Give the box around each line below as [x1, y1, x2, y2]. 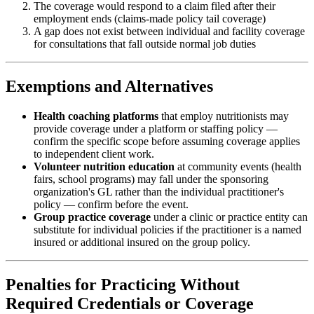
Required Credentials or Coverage [6, 294, 254, 313]
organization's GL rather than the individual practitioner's [34, 186, 284, 198]
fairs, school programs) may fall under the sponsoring [34, 173, 268, 186]
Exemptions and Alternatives [6, 77, 213, 96]
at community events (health [175, 161, 301, 173]
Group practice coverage [34, 211, 151, 224]
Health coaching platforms [34, 110, 158, 123]
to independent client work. [34, 148, 154, 161]
